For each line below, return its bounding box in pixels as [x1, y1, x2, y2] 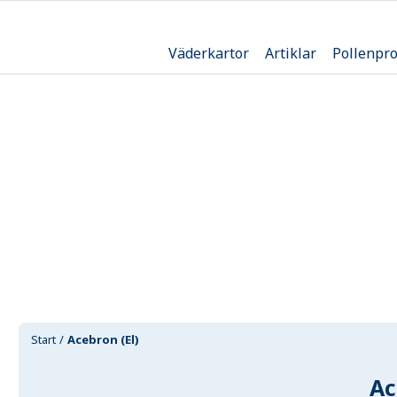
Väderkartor [167, 43, 249, 63]
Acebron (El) [67, 331, 140, 347]
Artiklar [264, 43, 316, 63]
